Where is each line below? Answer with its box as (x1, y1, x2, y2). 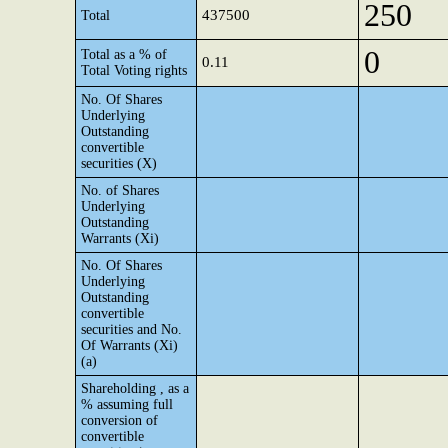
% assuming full (81, 397, 173, 412)
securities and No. (81, 322, 182, 337)
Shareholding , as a (81, 381, 189, 396)
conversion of (81, 413, 158, 428)
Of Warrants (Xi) (81, 338, 178, 353)
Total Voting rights (81, 63, 187, 78)
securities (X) (81, 156, 157, 171)
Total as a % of (81, 47, 167, 62)
